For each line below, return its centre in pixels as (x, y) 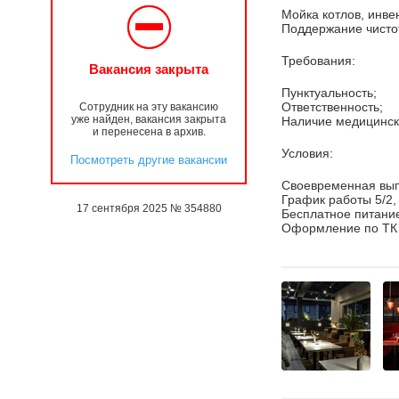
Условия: (307, 153)
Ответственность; (332, 107)
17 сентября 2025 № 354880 (149, 208)
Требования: (318, 61)
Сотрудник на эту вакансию (149, 107)
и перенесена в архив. (149, 132)
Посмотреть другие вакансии (149, 160)
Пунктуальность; (329, 93)
